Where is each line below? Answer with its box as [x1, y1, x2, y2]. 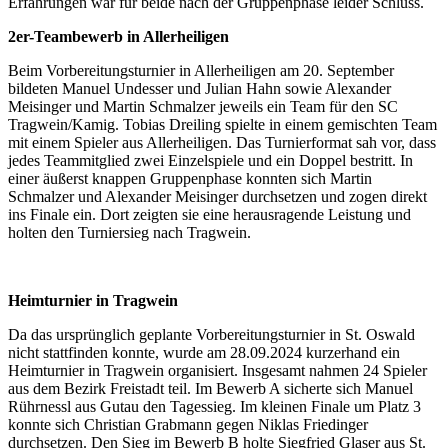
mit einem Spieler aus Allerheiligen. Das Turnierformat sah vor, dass [8, 134, 436, 152]
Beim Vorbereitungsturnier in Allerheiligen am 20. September [8, 62, 394, 80]
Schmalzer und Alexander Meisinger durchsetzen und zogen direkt [8, 188, 427, 206]
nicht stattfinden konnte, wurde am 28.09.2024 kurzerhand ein [8, 344, 400, 362]
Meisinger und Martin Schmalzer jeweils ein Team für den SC [8, 98, 398, 116]
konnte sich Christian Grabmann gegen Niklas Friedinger [8, 416, 368, 434]
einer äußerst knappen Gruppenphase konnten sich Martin [8, 170, 372, 188]
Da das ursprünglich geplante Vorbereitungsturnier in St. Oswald [8, 326, 415, 344]
